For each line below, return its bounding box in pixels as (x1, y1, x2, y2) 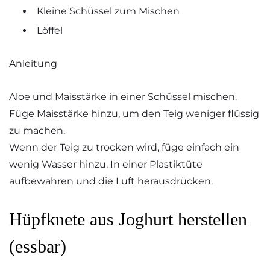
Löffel (37, 25, 63, 37)
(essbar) (9, 236, 66, 257)
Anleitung (9, 58, 57, 70)
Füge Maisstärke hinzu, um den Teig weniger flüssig (9, 107, 259, 119)
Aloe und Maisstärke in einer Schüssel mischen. (9, 90, 237, 102)
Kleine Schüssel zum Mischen (37, 5, 180, 17)
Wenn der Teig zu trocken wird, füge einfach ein (9, 141, 239, 153)
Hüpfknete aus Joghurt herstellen (9, 209, 247, 230)
